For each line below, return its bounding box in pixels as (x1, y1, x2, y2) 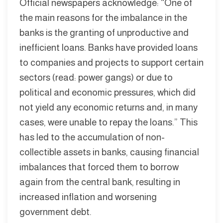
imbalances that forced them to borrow (19, 161, 179, 172)
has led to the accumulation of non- (19, 131, 165, 142)
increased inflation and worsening (19, 191, 157, 202)
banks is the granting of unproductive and (19, 27, 189, 38)
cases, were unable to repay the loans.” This (19, 116, 198, 127)
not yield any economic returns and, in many (19, 102, 198, 112)
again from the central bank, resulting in (19, 176, 180, 187)
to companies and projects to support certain (19, 57, 204, 68)
